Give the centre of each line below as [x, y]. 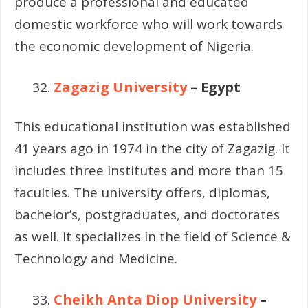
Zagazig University [120, 87]
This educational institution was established [153, 126]
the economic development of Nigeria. [134, 46]
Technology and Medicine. [96, 258]
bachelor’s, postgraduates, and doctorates [147, 214]
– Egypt [214, 87]
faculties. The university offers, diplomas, [142, 192]
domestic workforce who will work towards [148, 24]
